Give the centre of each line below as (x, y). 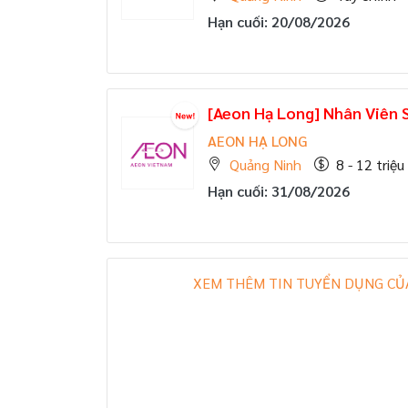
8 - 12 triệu (370, 164)
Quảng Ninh (265, 164)
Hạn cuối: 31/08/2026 (279, 190)
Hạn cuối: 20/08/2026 (279, 21)
